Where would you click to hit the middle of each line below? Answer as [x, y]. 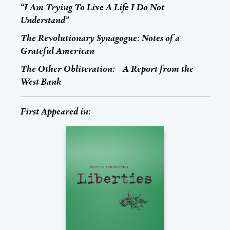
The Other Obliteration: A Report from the [107, 69]
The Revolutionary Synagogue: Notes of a [100, 38]
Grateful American [59, 51]
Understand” [45, 20]
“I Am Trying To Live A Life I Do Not [92, 7]
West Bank [41, 82]
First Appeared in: [56, 112]
